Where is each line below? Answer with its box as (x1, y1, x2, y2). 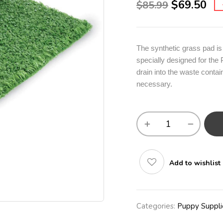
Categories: (136, 201, 177, 211)
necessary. (136, 80, 172, 88)
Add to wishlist (169, 158, 221, 168)
